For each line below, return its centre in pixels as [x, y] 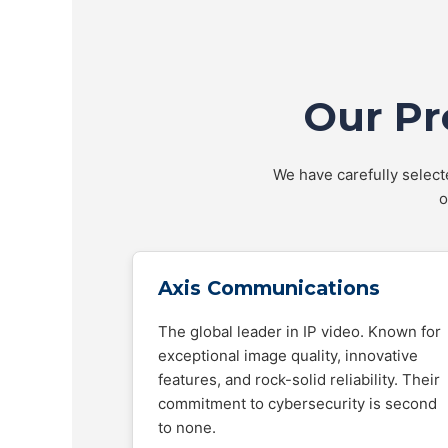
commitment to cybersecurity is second [297, 403]
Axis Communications [269, 288]
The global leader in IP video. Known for [299, 331]
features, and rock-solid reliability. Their [299, 379]
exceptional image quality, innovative [288, 355]
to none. [187, 427]
